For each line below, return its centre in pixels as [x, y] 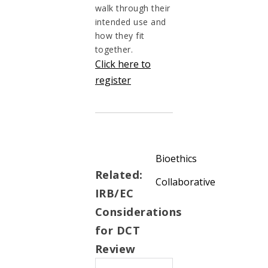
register [113, 80]
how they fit [120, 35]
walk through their [133, 8]
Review [115, 248]
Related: [119, 174]
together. [114, 49]
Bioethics [176, 159]
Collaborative [185, 182]
